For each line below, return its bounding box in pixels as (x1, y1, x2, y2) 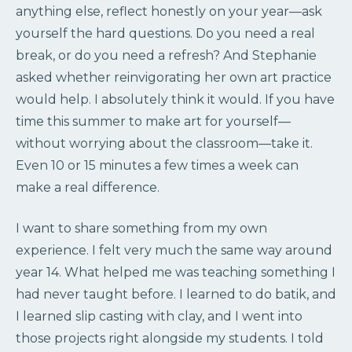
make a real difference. (16, 180, 159, 196)
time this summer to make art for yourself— (16, 114, 291, 130)
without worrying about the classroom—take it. (16, 136, 313, 152)
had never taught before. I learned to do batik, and (16, 287, 336, 302)
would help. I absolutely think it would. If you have (16, 92, 335, 108)
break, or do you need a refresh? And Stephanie (16, 48, 317, 64)
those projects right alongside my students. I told (16, 331, 324, 346)
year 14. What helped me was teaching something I (16, 265, 335, 280)
